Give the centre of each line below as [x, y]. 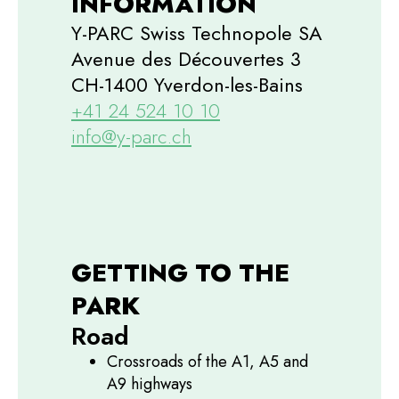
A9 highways [150, 383]
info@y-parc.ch [131, 136]
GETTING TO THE [180, 273]
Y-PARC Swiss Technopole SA [197, 33]
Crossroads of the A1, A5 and [208, 361]
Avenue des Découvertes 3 [186, 58]
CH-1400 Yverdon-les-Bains [187, 84]
